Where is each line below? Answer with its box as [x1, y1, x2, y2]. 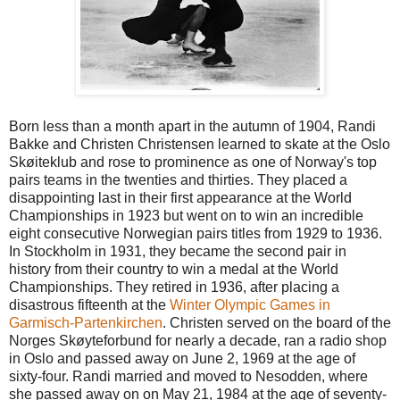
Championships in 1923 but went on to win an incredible [9, 207, 363, 223]
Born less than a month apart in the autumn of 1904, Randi [9, 118, 376, 134]
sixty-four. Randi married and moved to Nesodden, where [9, 368, 368, 384]
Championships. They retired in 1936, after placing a [9, 279, 339, 295]
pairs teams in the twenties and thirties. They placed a [9, 171, 347, 187]
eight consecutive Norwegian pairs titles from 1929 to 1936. [9, 225, 382, 241]
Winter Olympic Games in [170, 296, 330, 312]
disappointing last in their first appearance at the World [9, 189, 352, 205]
